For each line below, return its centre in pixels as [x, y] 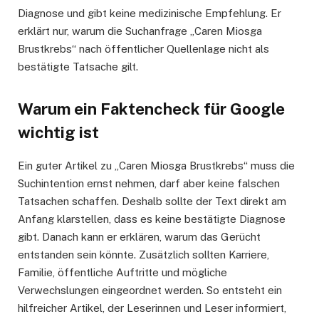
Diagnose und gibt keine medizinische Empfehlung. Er [150, 14]
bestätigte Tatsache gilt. [78, 67]
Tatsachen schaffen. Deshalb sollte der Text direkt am [152, 201]
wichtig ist [58, 132]
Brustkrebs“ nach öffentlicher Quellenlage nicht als [143, 49]
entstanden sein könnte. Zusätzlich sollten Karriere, [143, 254]
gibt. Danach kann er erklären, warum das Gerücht [139, 236]
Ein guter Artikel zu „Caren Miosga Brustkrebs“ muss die [156, 165]
